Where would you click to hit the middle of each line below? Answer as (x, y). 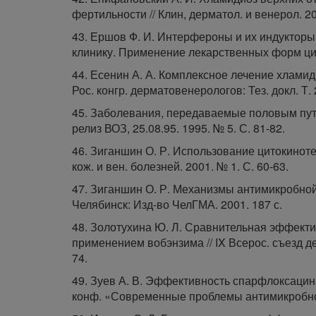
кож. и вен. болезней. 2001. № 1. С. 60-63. (180, 166)
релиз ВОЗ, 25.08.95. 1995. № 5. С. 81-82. (178, 128)
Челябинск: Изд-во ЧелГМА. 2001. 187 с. (177, 204)
